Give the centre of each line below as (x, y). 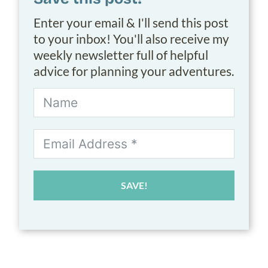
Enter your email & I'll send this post (131, 23)
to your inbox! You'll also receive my (131, 39)
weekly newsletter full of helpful (121, 55)
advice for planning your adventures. (134, 71)
